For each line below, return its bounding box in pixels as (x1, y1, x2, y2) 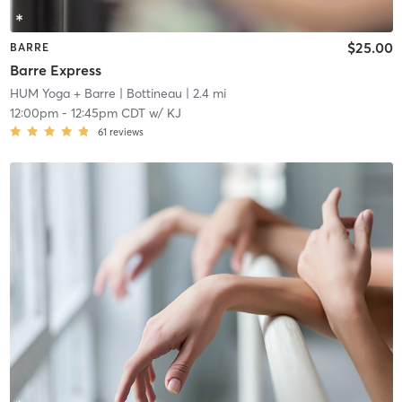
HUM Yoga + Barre (9, 85, 116, 102)
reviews (109, 126, 144, 139)
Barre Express (9, 61, 101, 80)
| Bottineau (115, 85, 182, 102)
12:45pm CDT (70, 105, 145, 122)
